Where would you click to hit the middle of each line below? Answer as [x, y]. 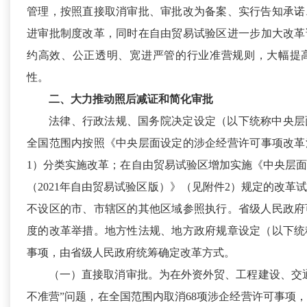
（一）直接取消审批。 [104, 275]
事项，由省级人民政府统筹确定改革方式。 [131, 253]
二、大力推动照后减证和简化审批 [131, 99]
